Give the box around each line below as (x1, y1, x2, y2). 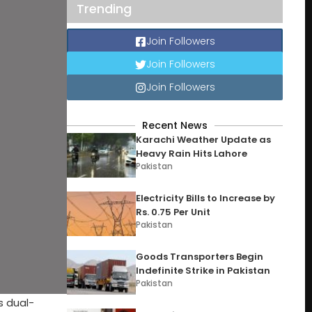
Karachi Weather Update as (136, 133, 272, 146)
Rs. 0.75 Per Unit (136, 205, 211, 219)
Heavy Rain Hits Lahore (136, 147, 248, 160)
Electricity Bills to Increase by (136, 192, 276, 205)
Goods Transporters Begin (136, 250, 264, 263)
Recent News (142, 118, 208, 132)
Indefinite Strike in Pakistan (136, 264, 271, 277)
